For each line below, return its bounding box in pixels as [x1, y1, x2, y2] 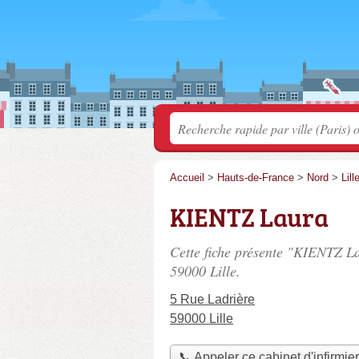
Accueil [170, 171, 204, 184]
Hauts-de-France [217, 171, 294, 184]
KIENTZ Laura [170, 200, 329, 235]
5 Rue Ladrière [170, 292, 255, 306]
